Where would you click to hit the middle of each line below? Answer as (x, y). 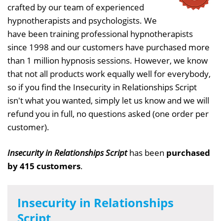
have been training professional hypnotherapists (100, 34)
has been (147, 152)
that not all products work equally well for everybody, (109, 74)
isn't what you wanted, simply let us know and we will (108, 100)
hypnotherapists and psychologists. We (82, 20)
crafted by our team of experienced (76, 7)
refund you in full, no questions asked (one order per (108, 113)
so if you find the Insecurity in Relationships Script (102, 87)
